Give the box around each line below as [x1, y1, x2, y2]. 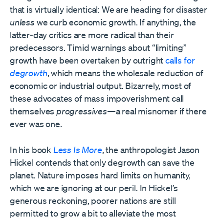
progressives [56, 106, 107, 117]
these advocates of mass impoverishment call [10, 93, 184, 104]
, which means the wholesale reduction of [47, 67, 203, 79]
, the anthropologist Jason [102, 144, 200, 155]
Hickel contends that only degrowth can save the [10, 157, 195, 168]
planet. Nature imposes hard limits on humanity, [10, 170, 191, 181]
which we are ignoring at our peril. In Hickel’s [10, 182, 178, 194]
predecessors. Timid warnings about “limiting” [10, 42, 187, 53]
